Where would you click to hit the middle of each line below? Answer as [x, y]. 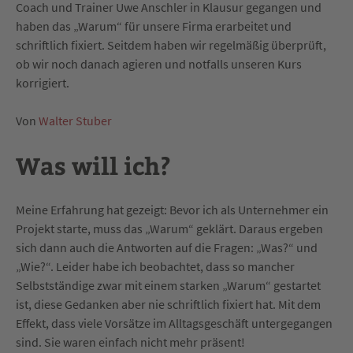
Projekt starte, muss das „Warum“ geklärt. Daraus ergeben [169, 229]
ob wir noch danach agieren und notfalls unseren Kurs [159, 64]
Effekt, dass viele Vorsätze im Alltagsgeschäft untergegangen [174, 323]
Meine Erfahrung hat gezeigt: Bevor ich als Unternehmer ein [172, 210]
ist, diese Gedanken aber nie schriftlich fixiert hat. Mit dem [168, 304]
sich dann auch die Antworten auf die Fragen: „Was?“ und [167, 247]
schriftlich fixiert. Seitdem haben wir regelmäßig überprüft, [171, 45]
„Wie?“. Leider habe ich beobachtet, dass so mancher [155, 266]
